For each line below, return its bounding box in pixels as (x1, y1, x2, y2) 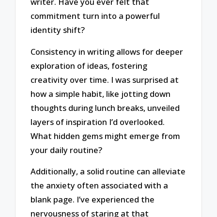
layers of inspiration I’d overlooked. (31, 116, 165, 127)
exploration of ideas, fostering (31, 60, 148, 71)
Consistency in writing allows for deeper (31, 46, 184, 57)
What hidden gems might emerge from (31, 130, 181, 141)
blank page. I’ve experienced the (31, 194, 155, 205)
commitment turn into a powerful (31, 10, 160, 21)
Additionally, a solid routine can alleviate (31, 166, 186, 177)
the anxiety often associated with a (31, 180, 169, 191)
